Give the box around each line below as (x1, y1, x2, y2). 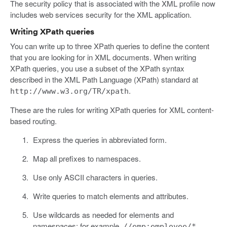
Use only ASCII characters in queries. (32, 171, 158, 182)
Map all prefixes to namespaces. (32, 153, 141, 164)
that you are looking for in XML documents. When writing (10, 51, 196, 62)
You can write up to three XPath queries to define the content (10, 40, 209, 51)
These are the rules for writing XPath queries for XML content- (10, 104, 214, 115)
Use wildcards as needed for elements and (32, 209, 174, 220)
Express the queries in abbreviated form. (32, 134, 167, 145)
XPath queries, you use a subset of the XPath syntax (10, 62, 184, 73)
